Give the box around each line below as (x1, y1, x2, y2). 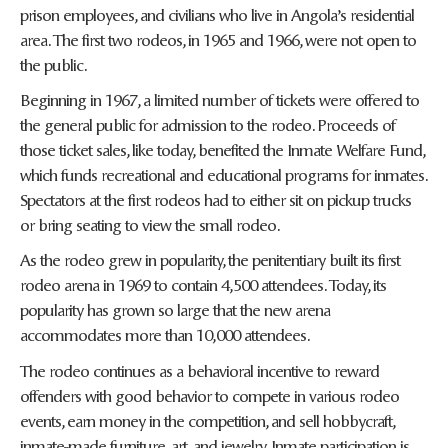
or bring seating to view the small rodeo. (20, 212, 280, 235)
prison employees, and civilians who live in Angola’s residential (20, 2, 414, 25)
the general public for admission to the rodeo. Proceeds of (20, 112, 395, 135)
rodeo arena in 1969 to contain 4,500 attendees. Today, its (20, 273, 386, 296)
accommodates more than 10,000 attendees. (20, 323, 310, 346)
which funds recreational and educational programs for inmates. (20, 162, 426, 185)
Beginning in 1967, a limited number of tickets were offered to (20, 87, 419, 110)
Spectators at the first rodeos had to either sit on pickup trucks (20, 187, 411, 210)
